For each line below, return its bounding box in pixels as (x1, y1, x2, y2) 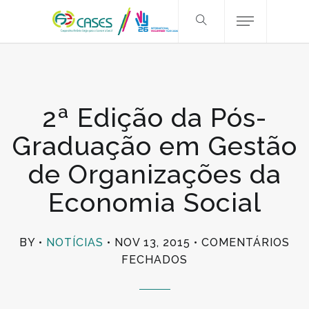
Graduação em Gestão (12, 130, 297, 161)
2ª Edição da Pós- (42, 102, 267, 133)
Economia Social (48, 187, 261, 218)
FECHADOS (121, 253, 188, 266)
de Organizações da (28, 159, 281, 190)
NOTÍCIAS (46, 236, 103, 249)
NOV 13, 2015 (114, 236, 190, 249)
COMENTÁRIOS (201, 236, 290, 249)
